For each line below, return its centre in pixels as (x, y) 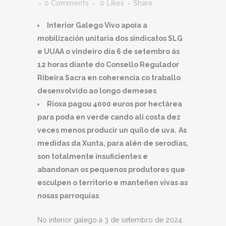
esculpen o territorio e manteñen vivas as (112, 183)
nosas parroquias (68, 196)
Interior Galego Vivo (84, 25)
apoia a (134, 25)
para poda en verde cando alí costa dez (109, 117)
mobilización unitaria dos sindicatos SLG (110, 39)
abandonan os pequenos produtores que (111, 170)
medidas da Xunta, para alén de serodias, (113, 144)
